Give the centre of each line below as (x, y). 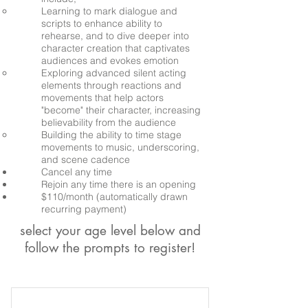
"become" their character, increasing (121, 110)
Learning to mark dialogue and (109, 11)
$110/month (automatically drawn (114, 197)
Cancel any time (77, 172)
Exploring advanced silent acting (114, 73)
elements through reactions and (111, 85)
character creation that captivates (115, 48)
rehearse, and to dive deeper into (115, 36)
